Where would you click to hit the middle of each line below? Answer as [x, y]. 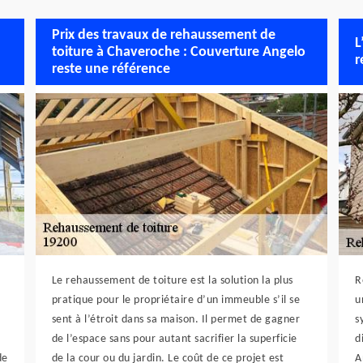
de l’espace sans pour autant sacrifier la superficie [174, 339]
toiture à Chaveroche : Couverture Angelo [178, 52]
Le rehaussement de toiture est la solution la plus [172, 281]
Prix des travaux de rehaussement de [163, 35]
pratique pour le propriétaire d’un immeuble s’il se [176, 300]
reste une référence [111, 69]
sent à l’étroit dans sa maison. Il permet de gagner [176, 320]
